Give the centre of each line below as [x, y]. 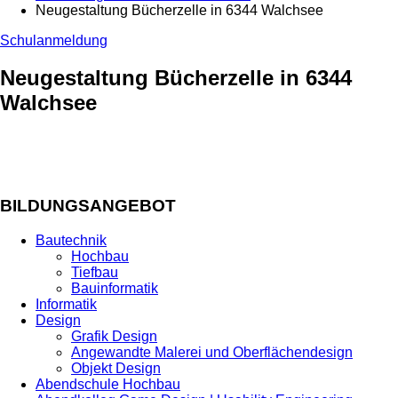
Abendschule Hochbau [108, 384]
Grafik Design [114, 336]
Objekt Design [116, 368]
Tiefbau [95, 272]
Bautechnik [71, 240]
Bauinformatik [115, 288]
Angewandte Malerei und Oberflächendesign [212, 352]
